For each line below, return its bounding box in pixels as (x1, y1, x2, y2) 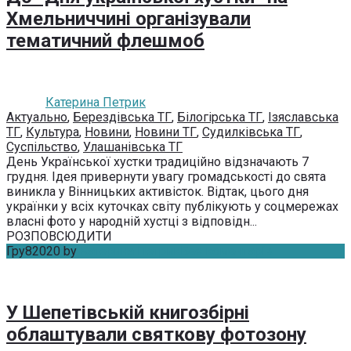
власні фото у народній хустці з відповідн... (6, 214, 257, 230)
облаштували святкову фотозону (6, 324, 306, 346)
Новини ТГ (135, 125, 197, 140)
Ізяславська (268, 110, 338, 125)
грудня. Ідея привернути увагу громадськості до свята (6, 169, 326, 185)
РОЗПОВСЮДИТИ (6, 229, 112, 244)
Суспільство (6, 139, 78, 155)
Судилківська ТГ (202, 125, 300, 140)
